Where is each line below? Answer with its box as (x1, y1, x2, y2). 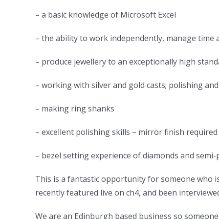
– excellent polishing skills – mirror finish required (35, 127, 218, 137)
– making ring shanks (35, 103, 114, 114)
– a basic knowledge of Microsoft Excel (35, 9, 176, 20)
